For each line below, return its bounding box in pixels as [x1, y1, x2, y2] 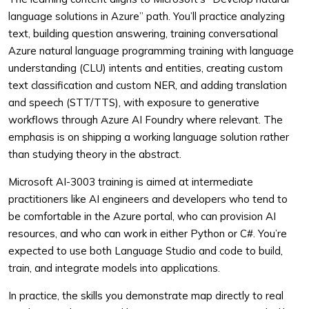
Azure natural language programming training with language [8, 44, 294, 57]
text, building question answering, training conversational [8, 27, 278, 40]
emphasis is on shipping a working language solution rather [8, 130, 289, 143]
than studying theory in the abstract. [8, 148, 181, 161]
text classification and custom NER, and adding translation [8, 79, 287, 92]
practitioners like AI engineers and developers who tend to [8, 192, 288, 206]
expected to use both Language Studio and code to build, [8, 244, 283, 257]
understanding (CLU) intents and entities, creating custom [8, 61, 283, 74]
